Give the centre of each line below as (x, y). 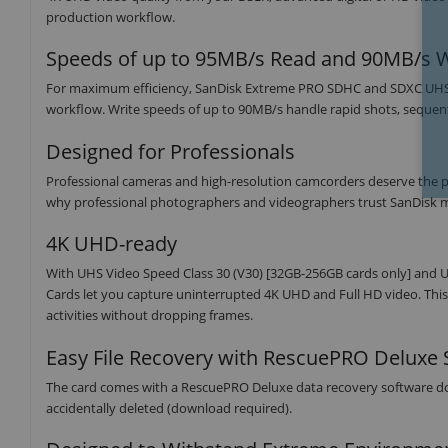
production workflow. (110, 16)
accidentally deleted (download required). (169, 407)
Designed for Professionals (170, 151)
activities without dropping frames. (149, 315)
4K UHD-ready (111, 244)
